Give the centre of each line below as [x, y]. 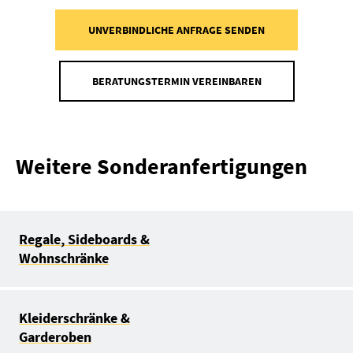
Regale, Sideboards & [84, 240]
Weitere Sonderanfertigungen [162, 167]
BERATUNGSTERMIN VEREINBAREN [176, 82]
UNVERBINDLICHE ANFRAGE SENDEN [176, 30]
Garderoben [55, 337]
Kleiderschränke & [74, 318]
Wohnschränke [64, 258]
